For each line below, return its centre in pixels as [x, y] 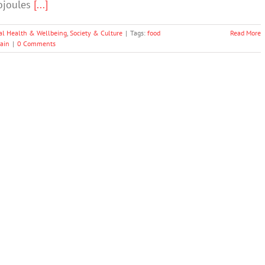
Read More [245, 33]
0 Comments [36, 43]
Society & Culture [96, 33]
